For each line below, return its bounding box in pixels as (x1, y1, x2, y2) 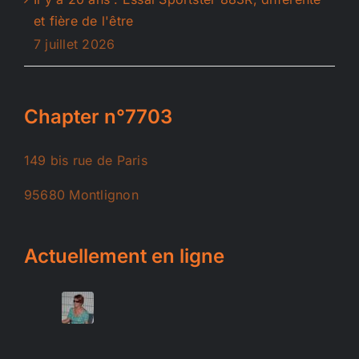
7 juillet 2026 (34, 36, 115, 53)
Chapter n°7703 (24, 104, 172, 128)
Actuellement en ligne (24, 244, 224, 268)
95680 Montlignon (24, 186, 139, 203)
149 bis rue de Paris (24, 151, 147, 168)
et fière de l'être (34, 12, 134, 29)
